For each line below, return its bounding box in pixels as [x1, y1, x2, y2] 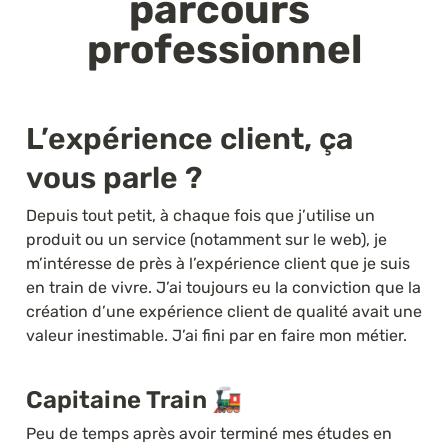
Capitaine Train [26, 385, 212, 414]
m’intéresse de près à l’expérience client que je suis [26, 253, 410, 273]
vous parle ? [26, 159, 202, 196]
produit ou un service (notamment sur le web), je [26, 229, 387, 249]
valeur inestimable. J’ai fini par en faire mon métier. [26, 325, 407, 345]
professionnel [86, 26, 362, 73]
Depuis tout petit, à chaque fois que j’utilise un [26, 205, 375, 225]
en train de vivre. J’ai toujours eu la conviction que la [26, 277, 421, 297]
